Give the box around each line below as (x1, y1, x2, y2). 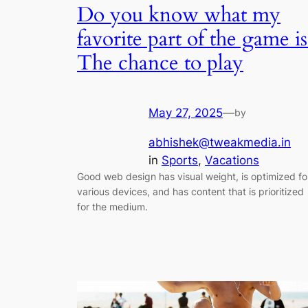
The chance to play (77, 49, 243, 78)
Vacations (205, 153, 259, 168)
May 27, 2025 (148, 106, 223, 120)
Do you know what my (77, 1, 280, 30)
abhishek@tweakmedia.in (148, 135, 291, 150)
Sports (162, 153, 198, 168)
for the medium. (77, 201, 148, 213)
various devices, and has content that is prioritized (77, 186, 304, 198)
